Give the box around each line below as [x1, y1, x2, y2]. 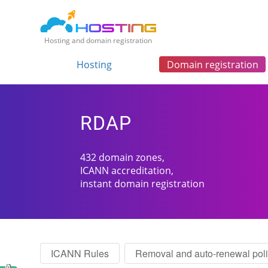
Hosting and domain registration [44, 35, 153, 45]
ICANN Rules [51, 246, 109, 260]
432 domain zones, [80, 151, 165, 165]
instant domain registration [80, 177, 205, 191]
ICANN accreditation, [80, 164, 174, 178]
